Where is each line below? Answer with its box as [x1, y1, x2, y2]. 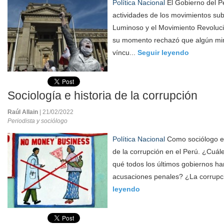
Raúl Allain [7, 108, 39, 115]
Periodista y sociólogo [7, 117, 67, 124]
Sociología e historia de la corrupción [7, 89, 197, 102]
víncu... [112, 48, 137, 56]
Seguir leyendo [137, 48, 189, 56]
